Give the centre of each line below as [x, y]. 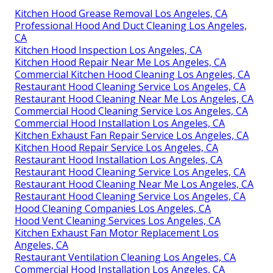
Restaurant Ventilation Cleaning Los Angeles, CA [125, 257]
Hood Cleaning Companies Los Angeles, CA [113, 209]
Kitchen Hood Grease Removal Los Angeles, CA [121, 14]
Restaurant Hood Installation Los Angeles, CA [119, 160]
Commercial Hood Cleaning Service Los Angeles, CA [131, 111]
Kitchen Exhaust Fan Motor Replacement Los [117, 233]
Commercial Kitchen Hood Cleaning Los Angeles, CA [132, 75]
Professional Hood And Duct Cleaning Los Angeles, [131, 26]
